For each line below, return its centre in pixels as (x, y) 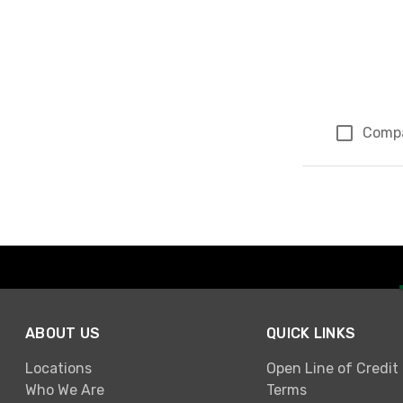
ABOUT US (63, 334)
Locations (58, 368)
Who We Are (65, 390)
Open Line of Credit (332, 368)
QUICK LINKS (311, 334)
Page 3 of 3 (350, 176)
